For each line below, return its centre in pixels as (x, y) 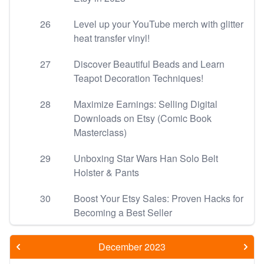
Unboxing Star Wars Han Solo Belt (146, 158)
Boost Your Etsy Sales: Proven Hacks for (159, 198)
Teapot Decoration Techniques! (138, 78)
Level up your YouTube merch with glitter (159, 24)
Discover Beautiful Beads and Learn (149, 64)
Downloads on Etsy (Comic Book (143, 118)
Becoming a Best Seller (123, 212)
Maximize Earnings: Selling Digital (146, 104)
